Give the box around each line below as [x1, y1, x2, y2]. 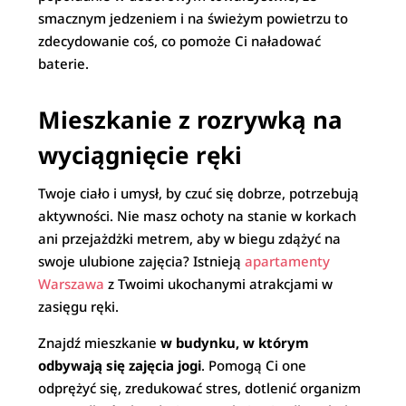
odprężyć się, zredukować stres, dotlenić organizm [38, 379, 362, 397]
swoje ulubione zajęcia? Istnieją [38, 252, 246, 270]
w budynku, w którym [160, 333, 310, 352]
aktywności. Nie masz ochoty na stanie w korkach [38, 207, 357, 225]
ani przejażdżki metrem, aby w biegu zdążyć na [38, 229, 342, 247]
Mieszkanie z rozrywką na [38, 103, 343, 136]
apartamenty [245, 252, 331, 270]
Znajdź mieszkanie [38, 333, 161, 352]
